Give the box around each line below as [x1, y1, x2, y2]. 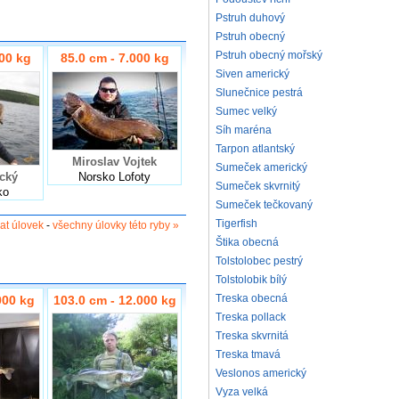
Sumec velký [216, 105, 277, 118]
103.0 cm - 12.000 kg [53, 292, 176, 307]
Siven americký [216, 68, 289, 80]
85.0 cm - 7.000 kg [60, 51, 169, 66]
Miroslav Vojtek [72, 154, 157, 168]
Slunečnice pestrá [216, 86, 303, 99]
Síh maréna [216, 124, 272, 136]
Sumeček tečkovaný [216, 199, 313, 211]
